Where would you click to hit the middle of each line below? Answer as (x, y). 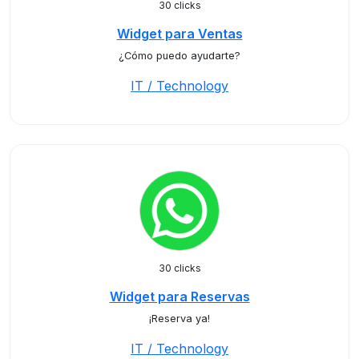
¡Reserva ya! (179, 319)
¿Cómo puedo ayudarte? (179, 56)
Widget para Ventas (179, 34)
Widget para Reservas (179, 296)
